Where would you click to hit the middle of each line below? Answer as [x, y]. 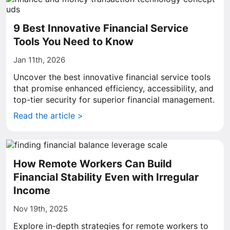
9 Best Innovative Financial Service [101, 28]
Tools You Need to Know [73, 42]
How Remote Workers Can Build [93, 164]
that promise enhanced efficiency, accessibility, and [113, 88]
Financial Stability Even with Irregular [106, 177]
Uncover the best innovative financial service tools [112, 77]
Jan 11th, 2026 [39, 60]
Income [32, 190]
